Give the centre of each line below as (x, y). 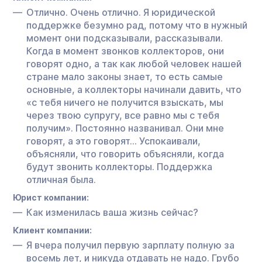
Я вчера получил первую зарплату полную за (130, 245)
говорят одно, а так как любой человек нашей (134, 63)
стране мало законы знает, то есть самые (125, 76)
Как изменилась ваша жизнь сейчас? (112, 212)
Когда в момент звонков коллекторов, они (125, 51)
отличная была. (61, 179)
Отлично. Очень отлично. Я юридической (121, 12)
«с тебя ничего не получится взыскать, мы (125, 102)
